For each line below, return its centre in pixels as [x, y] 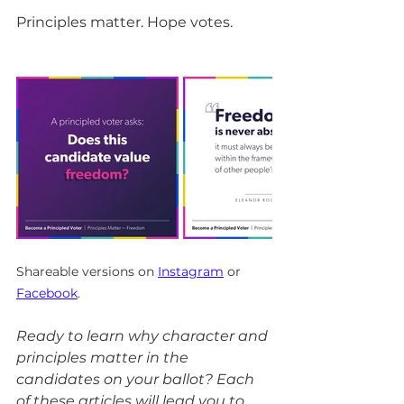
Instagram [191, 272]
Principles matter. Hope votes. [124, 23]
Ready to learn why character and [144, 336]
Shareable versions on [87, 272]
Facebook [47, 294]
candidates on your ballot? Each [137, 380]
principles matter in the [104, 358]
